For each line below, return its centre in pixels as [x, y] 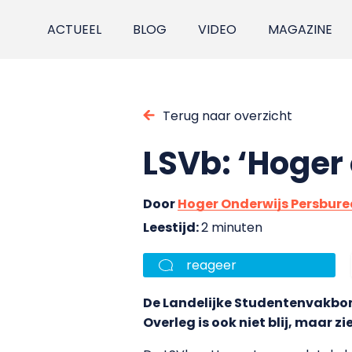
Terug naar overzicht [227, 115]
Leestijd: [172, 227]
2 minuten [232, 227]
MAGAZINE [301, 29]
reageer [211, 265]
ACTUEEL [75, 29]
